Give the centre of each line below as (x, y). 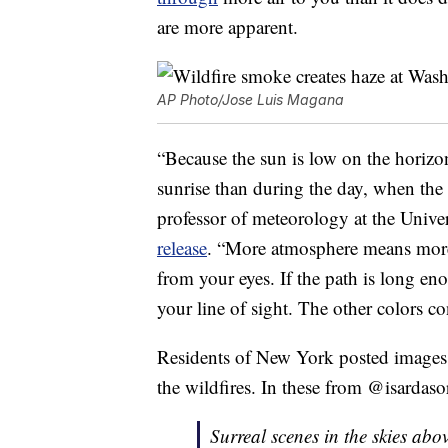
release (182, 248)
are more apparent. (227, 27)
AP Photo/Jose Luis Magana (250, 100)
